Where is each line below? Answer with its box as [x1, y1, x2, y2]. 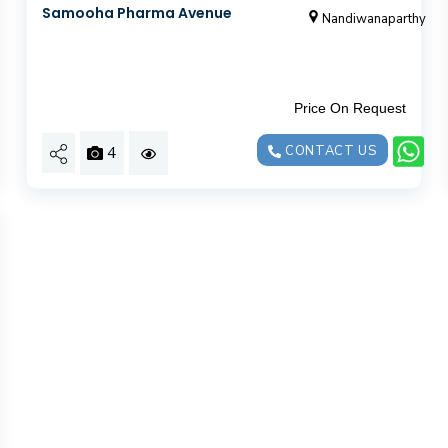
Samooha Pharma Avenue [41, 2, 232, 23]
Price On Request [294, 99, 407, 116]
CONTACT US [281, 141, 377, 160]
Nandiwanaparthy [321, 9, 426, 28]
